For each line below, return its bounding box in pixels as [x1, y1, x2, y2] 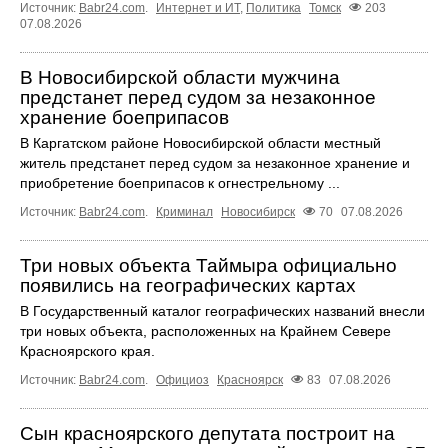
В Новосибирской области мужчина [20, 67, 340, 89]
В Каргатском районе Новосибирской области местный [20, 135, 381, 152]
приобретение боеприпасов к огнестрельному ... [20, 175, 340, 192]
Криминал [156, 205, 213, 220]
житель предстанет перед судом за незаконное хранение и [20, 155, 410, 172]
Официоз [156, 373, 209, 388]
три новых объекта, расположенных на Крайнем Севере [20, 323, 391, 340]
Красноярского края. [20, 343, 155, 360]
